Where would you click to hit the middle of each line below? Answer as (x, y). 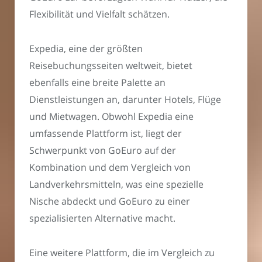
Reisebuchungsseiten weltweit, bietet (111, 65)
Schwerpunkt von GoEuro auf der (103, 150)
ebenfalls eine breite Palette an (97, 82)
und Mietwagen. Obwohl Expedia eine (111, 116)
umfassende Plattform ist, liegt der (106, 133)
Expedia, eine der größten (86, 48)
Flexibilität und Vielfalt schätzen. (99, 14)
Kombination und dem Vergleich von (110, 167)
